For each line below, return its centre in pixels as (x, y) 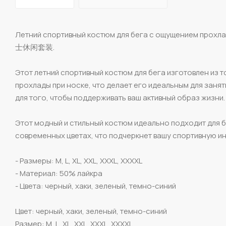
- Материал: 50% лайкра (59, 174)
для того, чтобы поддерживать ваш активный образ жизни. (120, 98)
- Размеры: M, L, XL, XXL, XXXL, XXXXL (79, 161)
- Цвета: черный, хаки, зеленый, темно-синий (96, 186)
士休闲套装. (35, 47)
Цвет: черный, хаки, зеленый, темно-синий (91, 211)
